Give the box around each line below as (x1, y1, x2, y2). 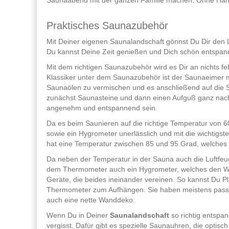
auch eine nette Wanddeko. (47, 196, 135, 204)
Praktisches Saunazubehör (47, 20, 168, 32)
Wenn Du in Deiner (47, 211, 110, 220)
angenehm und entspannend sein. (47, 104, 157, 112)
